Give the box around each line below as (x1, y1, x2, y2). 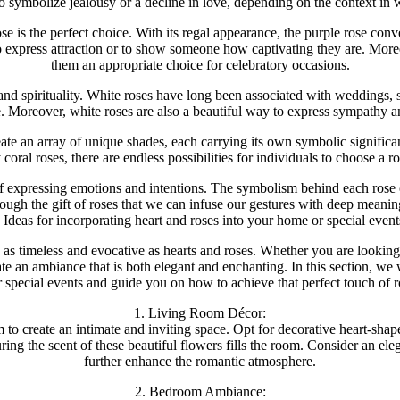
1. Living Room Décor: (134, 304, 266, 321)
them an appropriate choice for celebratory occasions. (50, 56, 350, 72)
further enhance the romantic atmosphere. (84, 353, 316, 369)
